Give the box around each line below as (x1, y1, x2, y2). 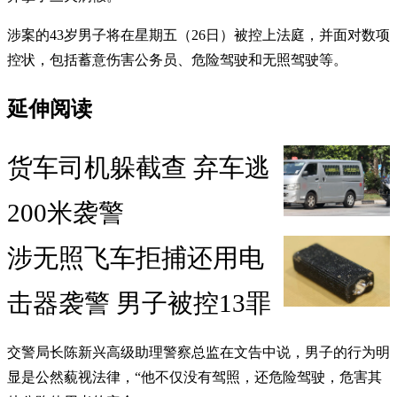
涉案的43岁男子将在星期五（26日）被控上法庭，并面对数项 (7, 27, 390, 43)
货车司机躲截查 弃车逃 (7, 153, 270, 183)
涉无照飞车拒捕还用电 (7, 244, 264, 273)
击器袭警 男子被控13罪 (7, 289, 271, 318)
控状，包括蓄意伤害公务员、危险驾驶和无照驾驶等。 (7, 51, 347, 67)
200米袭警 (7, 198, 124, 228)
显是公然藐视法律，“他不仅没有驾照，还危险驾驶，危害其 (7, 370, 382, 385)
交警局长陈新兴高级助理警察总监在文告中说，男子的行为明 (7, 345, 390, 361)
